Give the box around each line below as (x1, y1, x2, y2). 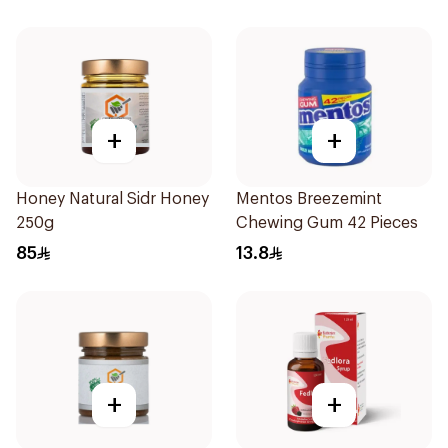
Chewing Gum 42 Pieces (236, 215, 418, 231)
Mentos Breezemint (236, 191, 382, 207)
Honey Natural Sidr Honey (16, 191, 209, 207)
